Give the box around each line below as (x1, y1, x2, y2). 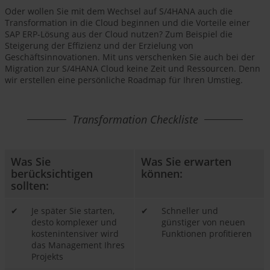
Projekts (31, 251, 63, 263)
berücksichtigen (11, 166, 93, 181)
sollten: (11, 178, 49, 193)
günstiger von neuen (162, 216, 245, 228)
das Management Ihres (31, 239, 125, 251)
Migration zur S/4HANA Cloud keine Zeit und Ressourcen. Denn (5, 63, 260, 75)
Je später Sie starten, (31, 205, 115, 217)
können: (141, 166, 183, 181)
